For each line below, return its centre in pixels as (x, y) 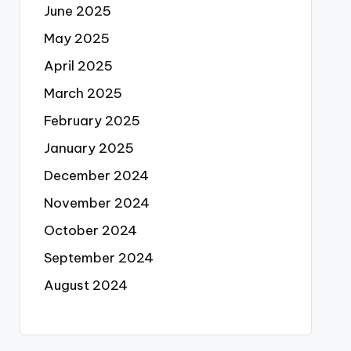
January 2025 (89, 148)
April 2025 (78, 66)
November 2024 (96, 203)
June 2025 (77, 11)
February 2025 (92, 121)
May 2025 (76, 38)
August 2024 (85, 285)
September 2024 (98, 258)
